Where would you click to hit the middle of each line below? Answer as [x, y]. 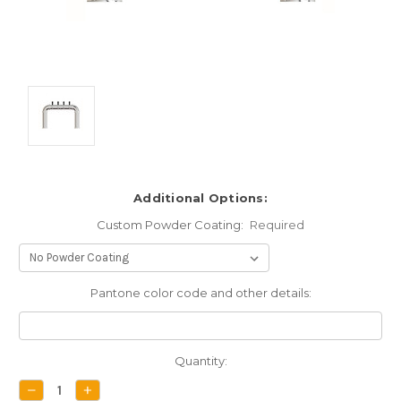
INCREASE [115, 389]
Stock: [38, 377]
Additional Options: [200, 197]
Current [41, 360]
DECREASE [60, 389]
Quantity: [200, 360]
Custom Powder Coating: [171, 224]
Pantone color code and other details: [200, 292]
